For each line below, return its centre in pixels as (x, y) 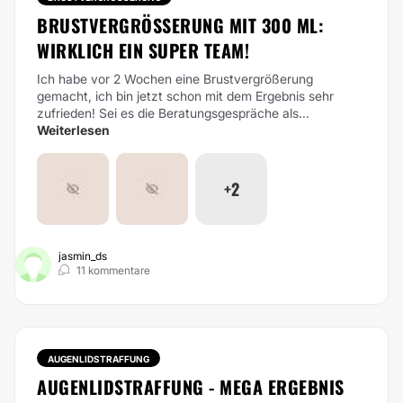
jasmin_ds (83, 256)
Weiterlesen (73, 130)
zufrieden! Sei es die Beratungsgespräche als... (173, 113)
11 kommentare (113, 270)
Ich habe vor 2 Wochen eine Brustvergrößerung (175, 79)
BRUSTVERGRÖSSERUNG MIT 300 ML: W (180, 25)
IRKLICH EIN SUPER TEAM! (143, 50)
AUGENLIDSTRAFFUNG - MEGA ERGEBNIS (191, 387)
